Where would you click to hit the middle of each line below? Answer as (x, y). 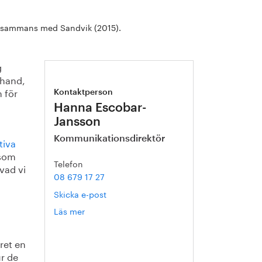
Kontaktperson (84, 92)
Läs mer (70, 211)
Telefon (69, 163)
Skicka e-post (80, 194)
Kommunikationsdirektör (110, 139)
